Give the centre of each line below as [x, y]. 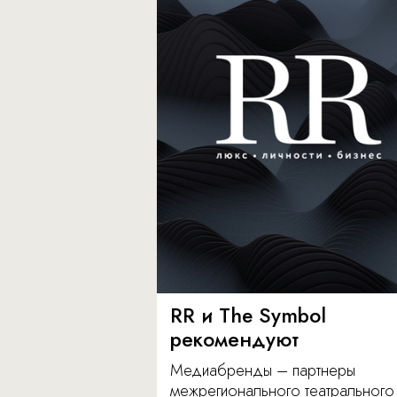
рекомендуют [234, 340]
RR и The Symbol [248, 316]
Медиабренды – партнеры [263, 371]
